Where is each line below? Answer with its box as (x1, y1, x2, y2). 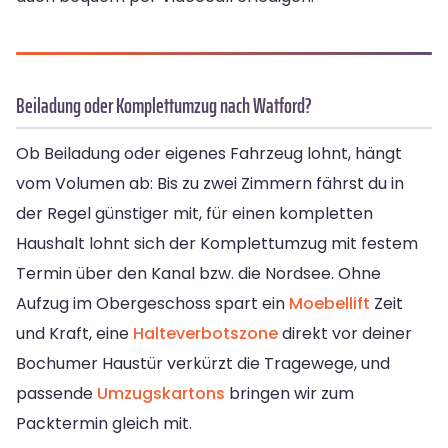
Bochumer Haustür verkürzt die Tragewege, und (16, 352, 390, 376)
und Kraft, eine (16, 322, 133, 346)
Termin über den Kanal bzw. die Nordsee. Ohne (16, 262, 381, 286)
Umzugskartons (97, 382, 225, 406)
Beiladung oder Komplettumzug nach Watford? (16, 89, 312, 123)
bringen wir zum (225, 382, 354, 406)
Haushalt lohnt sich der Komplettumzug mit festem (16, 232, 418, 256)
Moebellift (289, 292, 370, 316)
